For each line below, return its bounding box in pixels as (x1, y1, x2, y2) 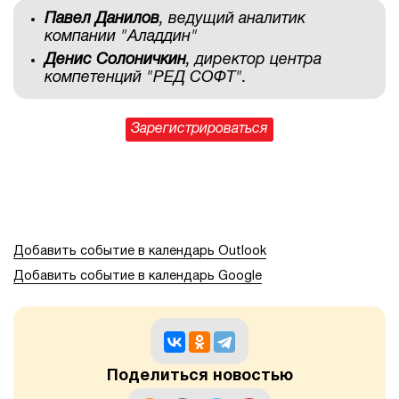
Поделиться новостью (106, 369, 293, 385)
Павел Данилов (45, 11, 159, 27)
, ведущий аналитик (159, 11, 305, 27)
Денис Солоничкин (45, 52, 186, 68)
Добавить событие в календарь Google (13, 271, 262, 283)
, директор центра (186, 52, 322, 68)
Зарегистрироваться (131, 123, 268, 136)
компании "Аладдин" (45, 28, 198, 45)
